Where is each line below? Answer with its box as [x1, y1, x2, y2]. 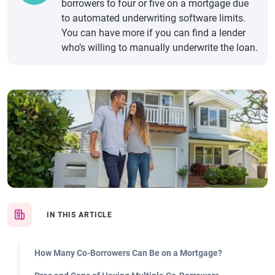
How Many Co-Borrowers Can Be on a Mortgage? [34, 248, 222, 258]
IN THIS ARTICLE [47, 211, 113, 219]
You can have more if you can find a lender [61, 27, 246, 39]
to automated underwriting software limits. [61, 12, 246, 24]
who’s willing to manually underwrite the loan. [61, 42, 258, 53]
